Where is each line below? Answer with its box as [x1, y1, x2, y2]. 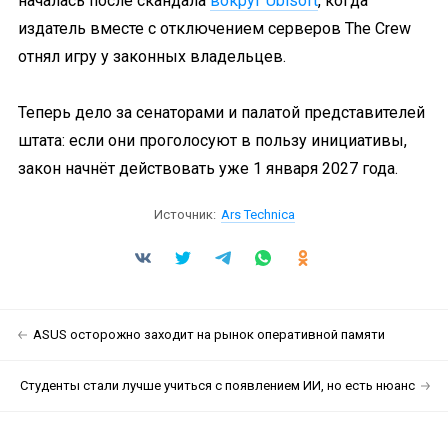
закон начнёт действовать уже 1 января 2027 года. [18, 159, 398, 178]
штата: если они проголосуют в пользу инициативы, [18, 131, 407, 150]
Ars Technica [220, 207, 295, 222]
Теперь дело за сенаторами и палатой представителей [18, 103, 425, 122]
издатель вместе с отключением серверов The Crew [18, 19, 411, 38]
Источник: [153, 207, 216, 222]
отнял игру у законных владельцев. [18, 47, 286, 66]
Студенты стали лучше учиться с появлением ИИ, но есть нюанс [20, 378, 415, 393]
